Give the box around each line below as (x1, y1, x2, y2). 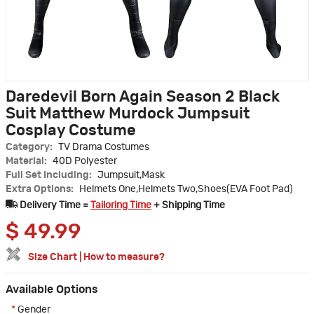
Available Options (6, 284, 98, 296)
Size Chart (28, 252, 77, 263)
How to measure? (83, 252, 165, 263)
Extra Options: (6, 184, 76, 195)
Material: (6, 156, 49, 167)
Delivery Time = (20, 200, 90, 211)
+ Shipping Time (151, 200, 225, 211)
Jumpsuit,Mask (97, 170, 165, 181)
